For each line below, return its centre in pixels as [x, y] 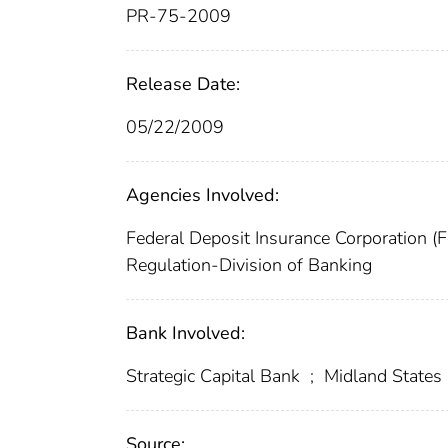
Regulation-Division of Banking [249, 265]
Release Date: [183, 84]
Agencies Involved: [202, 195]
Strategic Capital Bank [215, 376]
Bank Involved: [185, 333]
